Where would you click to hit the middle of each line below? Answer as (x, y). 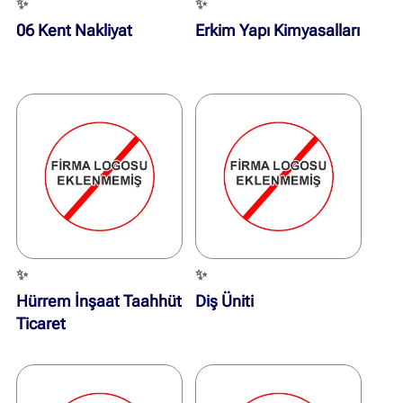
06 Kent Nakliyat (75, 30)
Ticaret (41, 324)
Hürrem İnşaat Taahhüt (99, 302)
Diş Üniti (224, 302)
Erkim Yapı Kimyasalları (278, 30)
